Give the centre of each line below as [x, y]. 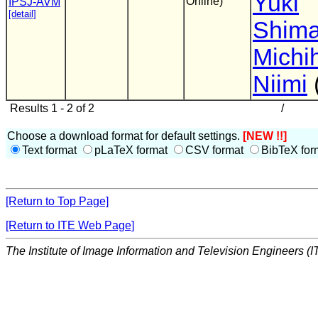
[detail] [22, 14]
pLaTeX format [132, 150]
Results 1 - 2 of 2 [51, 108]
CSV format [216, 150]
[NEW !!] [265, 136]
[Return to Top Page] [57, 201]
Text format [51, 150]
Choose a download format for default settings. [125, 136]
